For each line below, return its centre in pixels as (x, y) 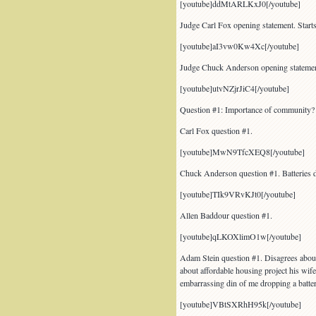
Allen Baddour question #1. (226, 215)
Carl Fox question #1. (216, 130)
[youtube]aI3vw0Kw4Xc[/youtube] (239, 46)
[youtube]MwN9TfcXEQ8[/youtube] (242, 152)
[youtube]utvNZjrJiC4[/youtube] (234, 88)
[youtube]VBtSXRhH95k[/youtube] (240, 304)
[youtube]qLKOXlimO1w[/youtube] (240, 236)
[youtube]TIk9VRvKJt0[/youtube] (237, 194)
